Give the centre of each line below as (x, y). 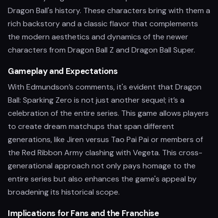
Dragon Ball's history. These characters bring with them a (109, 10)
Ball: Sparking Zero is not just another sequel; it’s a (96, 100)
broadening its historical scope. (64, 192)
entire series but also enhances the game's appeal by (102, 179)
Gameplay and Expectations (63, 71)
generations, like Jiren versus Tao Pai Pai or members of (105, 139)
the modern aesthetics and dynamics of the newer (98, 37)
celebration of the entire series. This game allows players (108, 113)
